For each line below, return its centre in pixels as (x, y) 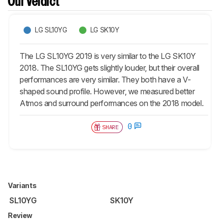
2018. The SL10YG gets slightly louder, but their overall (110, 68)
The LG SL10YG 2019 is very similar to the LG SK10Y (108, 56)
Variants (23, 185)
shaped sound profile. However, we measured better (107, 91)
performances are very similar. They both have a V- (105, 79)
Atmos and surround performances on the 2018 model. (112, 103)
